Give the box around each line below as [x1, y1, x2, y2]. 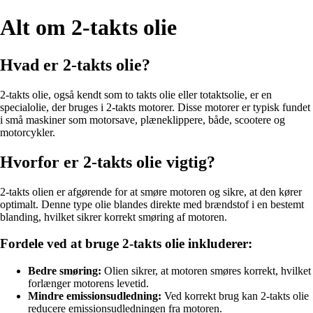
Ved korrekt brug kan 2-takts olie [161, 290, 309, 303]
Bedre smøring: [28, 265, 101, 277]
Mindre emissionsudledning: [28, 290, 161, 303]
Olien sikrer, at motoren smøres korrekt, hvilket [101, 265, 311, 277]
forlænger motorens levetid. [28, 277, 149, 290]
